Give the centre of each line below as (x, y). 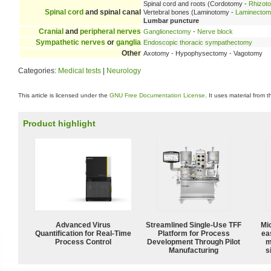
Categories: (38, 70)
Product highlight (59, 123)
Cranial (51, 31)
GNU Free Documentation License (157, 95)
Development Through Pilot (194, 242)
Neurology (124, 70)
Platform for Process (194, 233)
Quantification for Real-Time (83, 233)
